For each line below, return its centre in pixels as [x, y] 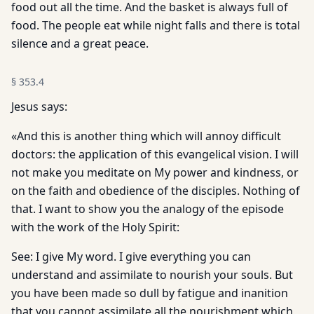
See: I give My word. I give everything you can [131, 257]
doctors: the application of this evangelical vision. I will [155, 154]
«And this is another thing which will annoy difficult [146, 136]
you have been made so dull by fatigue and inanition [150, 293]
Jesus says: [39, 107]
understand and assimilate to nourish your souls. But [152, 275]
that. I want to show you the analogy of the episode [148, 209]
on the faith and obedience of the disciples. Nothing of [156, 191]
